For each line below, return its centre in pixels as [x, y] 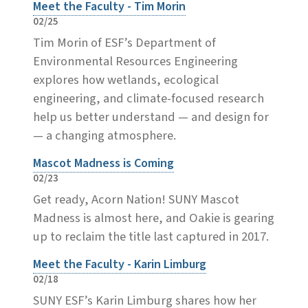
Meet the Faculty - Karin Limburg [120, 264]
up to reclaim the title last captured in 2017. [151, 236]
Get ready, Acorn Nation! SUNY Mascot [136, 199]
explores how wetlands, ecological [126, 79]
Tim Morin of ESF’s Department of [124, 42]
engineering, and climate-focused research [148, 98]
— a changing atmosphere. [104, 135]
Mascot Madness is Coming [103, 163]
